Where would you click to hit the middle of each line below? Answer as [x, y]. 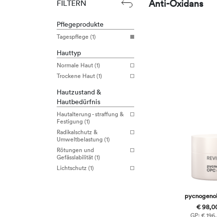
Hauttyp [69, 53]
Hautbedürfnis [78, 102]
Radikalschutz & [77, 132]
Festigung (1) [73, 121]
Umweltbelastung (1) [83, 139]
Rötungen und [75, 150]
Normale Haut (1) [78, 65]
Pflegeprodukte [80, 24]
